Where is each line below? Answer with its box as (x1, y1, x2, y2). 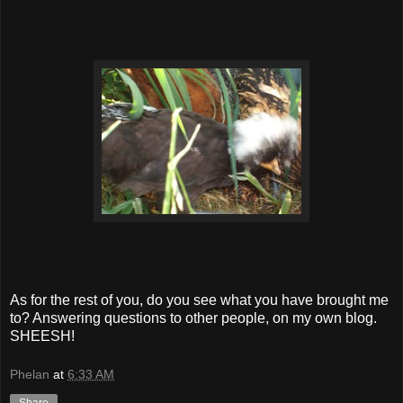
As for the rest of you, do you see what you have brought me (10, 291, 389, 308)
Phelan (10, 367, 49, 382)
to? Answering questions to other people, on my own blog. (10, 309, 377, 326)
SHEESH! (10, 327, 75, 344)
